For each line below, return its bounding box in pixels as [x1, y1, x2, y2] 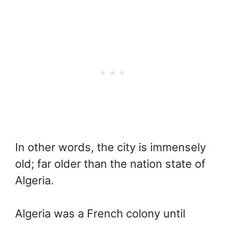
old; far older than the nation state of [15, 157, 205, 171]
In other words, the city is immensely [15, 141, 206, 154]
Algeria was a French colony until [15, 207, 185, 220]
